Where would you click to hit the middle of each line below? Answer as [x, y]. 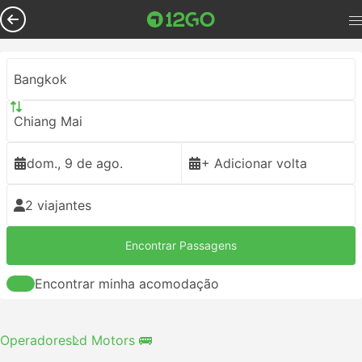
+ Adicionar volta [254, 163]
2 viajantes [58, 205]
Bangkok [40, 79]
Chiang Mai [48, 121]
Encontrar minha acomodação [127, 284]
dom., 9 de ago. [75, 163]
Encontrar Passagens [181, 245]
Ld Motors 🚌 [112, 340]
